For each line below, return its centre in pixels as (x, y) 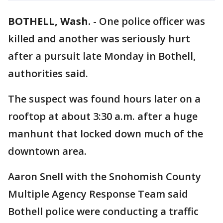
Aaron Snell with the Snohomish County (105, 176)
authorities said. (48, 73)
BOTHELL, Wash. (49, 21)
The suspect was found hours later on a (104, 99)
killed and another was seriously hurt (99, 39)
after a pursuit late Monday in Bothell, (102, 56)
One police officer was (152, 21)
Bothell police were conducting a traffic (103, 211)
